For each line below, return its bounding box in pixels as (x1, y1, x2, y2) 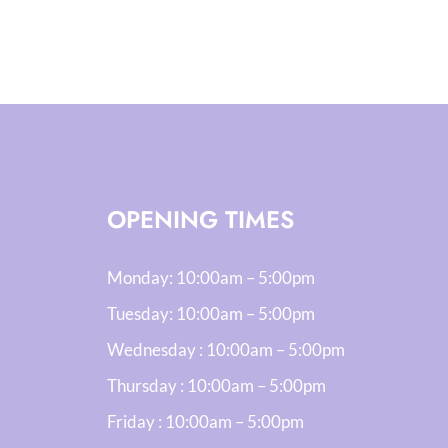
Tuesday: (107, 303, 176, 324)
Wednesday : (107, 339, 206, 360)
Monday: (107, 267, 176, 288)
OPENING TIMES (107, 202, 294, 237)
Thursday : (107, 375, 187, 396)
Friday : (107, 411, 165, 432)
